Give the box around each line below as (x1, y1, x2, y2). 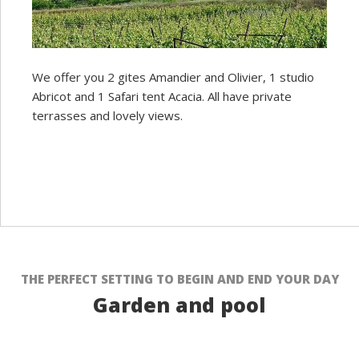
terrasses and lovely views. (32, 107, 183, 123)
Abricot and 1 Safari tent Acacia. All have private (32, 87, 292, 104)
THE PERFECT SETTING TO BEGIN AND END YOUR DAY (20, 270, 339, 287)
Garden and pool (93, 290, 266, 318)
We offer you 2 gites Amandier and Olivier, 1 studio (32, 68, 314, 85)
